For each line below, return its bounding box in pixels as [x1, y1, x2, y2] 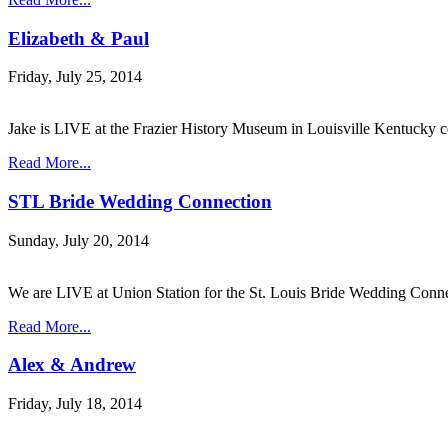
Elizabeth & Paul [8, 27, 149, 49]
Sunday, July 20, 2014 [8, 231, 149, 249]
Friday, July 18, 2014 [8, 395, 142, 413]
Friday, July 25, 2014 [8, 68, 142, 86]
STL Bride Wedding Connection [8, 190, 272, 212]
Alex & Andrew [8, 354, 136, 376]
